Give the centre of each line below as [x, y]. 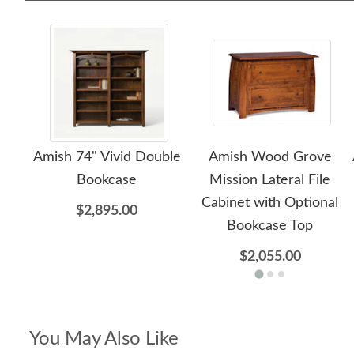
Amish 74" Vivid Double [107, 157]
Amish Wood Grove [270, 157]
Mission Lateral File [270, 180]
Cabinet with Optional [270, 203]
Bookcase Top [270, 226]
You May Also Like [104, 339]
